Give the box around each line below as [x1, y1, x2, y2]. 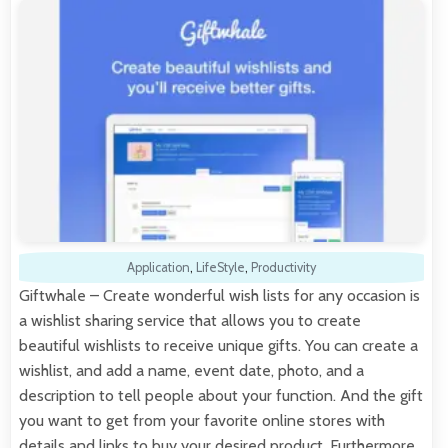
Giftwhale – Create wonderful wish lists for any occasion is [19, 286, 420, 306]
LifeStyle [196, 260, 245, 276]
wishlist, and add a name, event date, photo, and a [19, 361, 364, 381]
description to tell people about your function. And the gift [19, 386, 423, 406]
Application [127, 260, 190, 276]
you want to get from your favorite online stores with [19, 411, 385, 431]
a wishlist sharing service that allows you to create [19, 311, 361, 331]
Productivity [251, 260, 316, 276]
